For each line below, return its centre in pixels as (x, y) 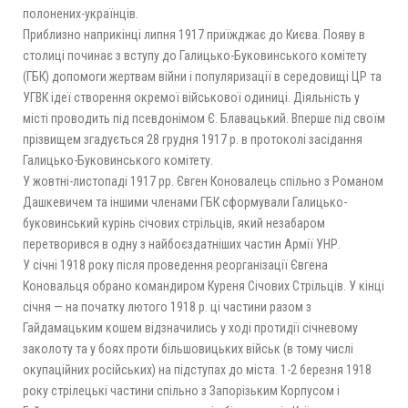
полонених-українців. (81, 13)
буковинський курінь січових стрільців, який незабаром (174, 223)
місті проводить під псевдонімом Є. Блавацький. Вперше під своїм (204, 118)
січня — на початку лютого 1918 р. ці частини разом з (167, 306)
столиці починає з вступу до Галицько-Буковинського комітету (195, 55)
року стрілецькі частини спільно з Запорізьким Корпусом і (181, 390)
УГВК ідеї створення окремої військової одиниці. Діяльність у (191, 97)
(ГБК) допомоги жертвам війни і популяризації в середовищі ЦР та (202, 76)
